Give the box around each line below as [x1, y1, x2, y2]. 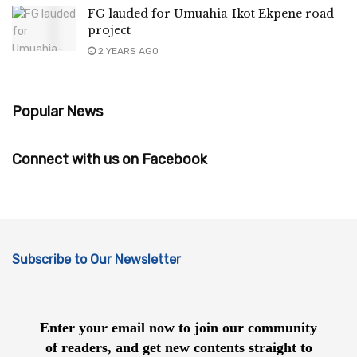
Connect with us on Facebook [12, 150, 207, 168]
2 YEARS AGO [96, 45, 159, 57]
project [88, 22, 131, 37]
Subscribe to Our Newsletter [12, 251, 181, 267]
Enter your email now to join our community [40, 320, 317, 336]
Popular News [12, 102, 103, 120]
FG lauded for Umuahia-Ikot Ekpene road [88, 6, 334, 21]
